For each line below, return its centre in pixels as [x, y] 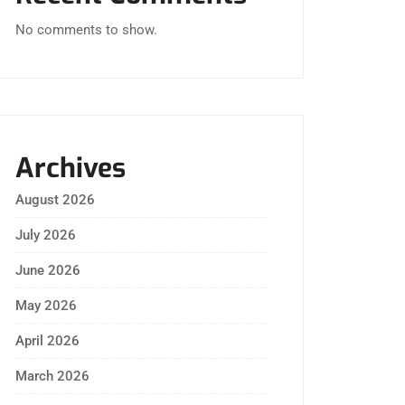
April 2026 [47, 341]
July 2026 [46, 235]
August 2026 [55, 200]
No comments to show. [86, 30]
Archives [71, 168]
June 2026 [48, 270]
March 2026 [52, 376]
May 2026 [46, 306]
